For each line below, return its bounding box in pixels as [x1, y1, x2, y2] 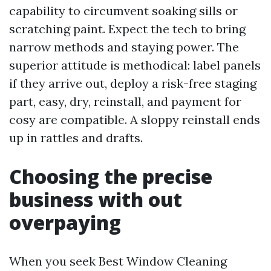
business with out [9, 186, 182, 212]
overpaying [9, 209, 121, 235]
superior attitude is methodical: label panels [9, 57, 261, 73]
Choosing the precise [9, 163, 212, 189]
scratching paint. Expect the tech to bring [9, 21, 246, 36]
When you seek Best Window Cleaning [9, 253, 227, 269]
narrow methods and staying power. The [9, 39, 239, 54]
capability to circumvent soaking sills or [9, 3, 238, 18]
